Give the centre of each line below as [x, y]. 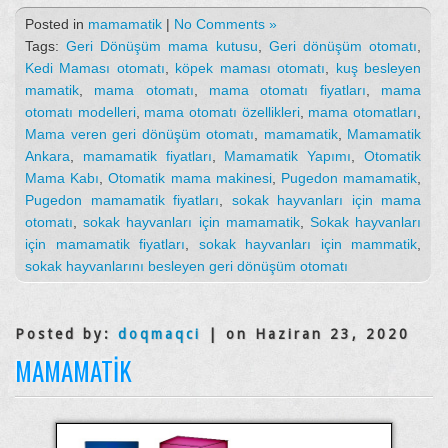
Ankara [47, 155]
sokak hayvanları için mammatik [307, 243]
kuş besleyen [378, 67]
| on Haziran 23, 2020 [305, 333]
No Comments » [225, 23]
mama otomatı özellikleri [222, 111]
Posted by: [66, 333]
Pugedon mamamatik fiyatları [122, 199]
